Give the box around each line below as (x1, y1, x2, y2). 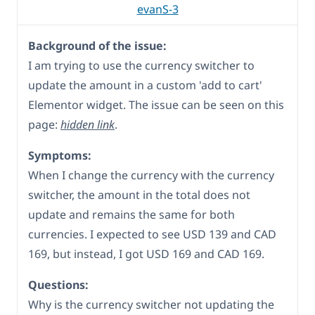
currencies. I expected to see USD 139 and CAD (28, 226, 276, 243)
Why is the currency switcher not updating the (28, 297, 274, 313)
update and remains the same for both (28, 207, 235, 223)
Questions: (28, 277, 89, 293)
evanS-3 (136, 1, 179, 18)
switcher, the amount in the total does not (28, 187, 250, 203)
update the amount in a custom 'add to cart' (28, 77, 262, 94)
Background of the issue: (28, 38, 167, 54)
